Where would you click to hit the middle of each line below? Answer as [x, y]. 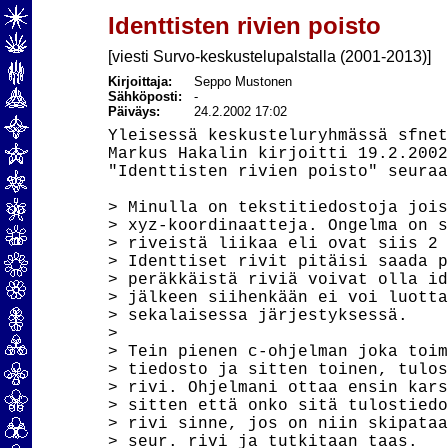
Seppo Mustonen [242, 81]
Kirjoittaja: [139, 81]
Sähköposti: [150, 96]
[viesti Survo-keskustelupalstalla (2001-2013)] [269, 56]
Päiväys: [133, 111]
